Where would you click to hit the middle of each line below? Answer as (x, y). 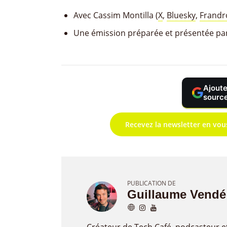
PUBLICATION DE (152, 183)
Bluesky (181, 15)
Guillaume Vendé (177, 194)
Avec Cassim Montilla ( (116, 15)
